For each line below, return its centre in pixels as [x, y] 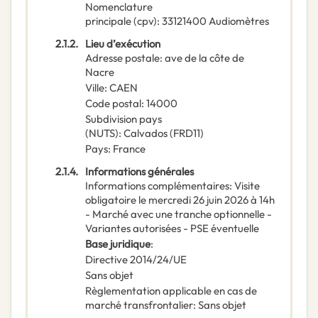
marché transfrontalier [139, 305]
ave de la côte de [204, 58]
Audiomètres [239, 21]
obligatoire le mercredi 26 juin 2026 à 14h [180, 200]
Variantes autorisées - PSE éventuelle [172, 229]
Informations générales [139, 172]
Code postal [113, 104]
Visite [247, 186]
